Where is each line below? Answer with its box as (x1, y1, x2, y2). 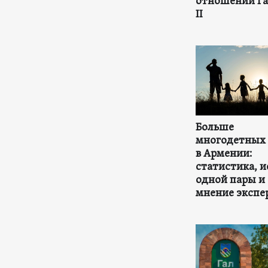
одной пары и (195, 173, 265, 187)
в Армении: (195, 147, 252, 161)
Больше (195, 120, 234, 135)
